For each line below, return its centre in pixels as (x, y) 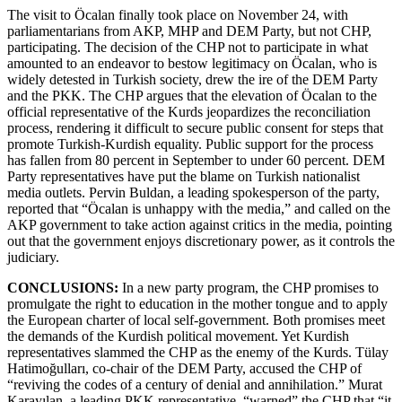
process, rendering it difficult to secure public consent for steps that (195, 127)
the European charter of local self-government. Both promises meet (196, 319)
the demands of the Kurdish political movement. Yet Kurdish (178, 336)
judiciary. (33, 257)
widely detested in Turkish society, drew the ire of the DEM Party (192, 79)
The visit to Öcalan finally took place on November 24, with (178, 14)
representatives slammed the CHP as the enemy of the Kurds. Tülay (198, 352)
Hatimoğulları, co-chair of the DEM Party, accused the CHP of (184, 368)
